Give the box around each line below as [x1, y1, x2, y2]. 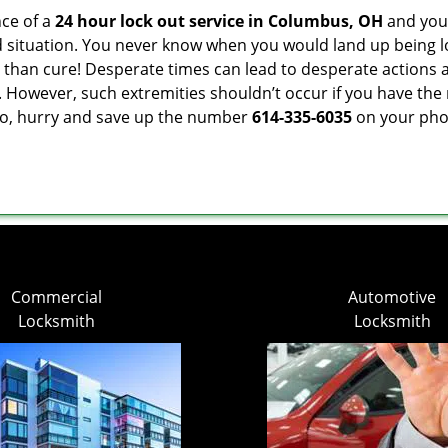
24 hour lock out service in [55, 10, 264, 32]
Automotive [348, 286, 436, 308]
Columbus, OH [268, 10, 383, 32]
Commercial [10, 286, 102, 308]
